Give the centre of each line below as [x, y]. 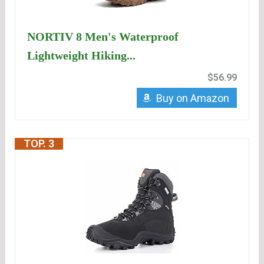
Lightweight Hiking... [82, 56]
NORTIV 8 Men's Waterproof [103, 37]
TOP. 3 [39, 144]
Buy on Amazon [192, 98]
